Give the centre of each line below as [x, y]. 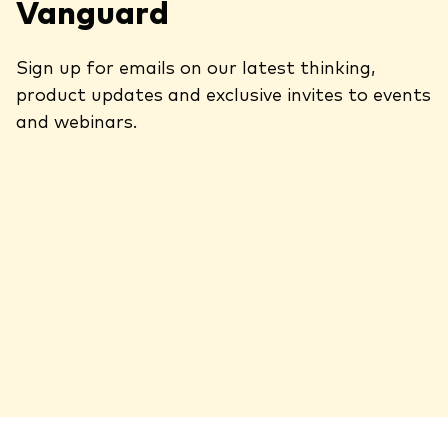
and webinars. [76, 120]
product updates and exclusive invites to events [223, 93]
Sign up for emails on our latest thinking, [195, 66]
